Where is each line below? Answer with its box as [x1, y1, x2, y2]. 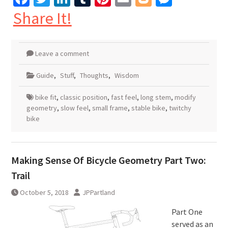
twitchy [168, 103, 191, 112]
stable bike [131, 103, 165, 112]
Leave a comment [35, 48, 89, 58]
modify [174, 92, 196, 102]
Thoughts [79, 70, 108, 80]
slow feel [60, 103, 89, 112]
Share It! [13, 8, 72, 28]
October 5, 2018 [19, 187, 69, 197]
